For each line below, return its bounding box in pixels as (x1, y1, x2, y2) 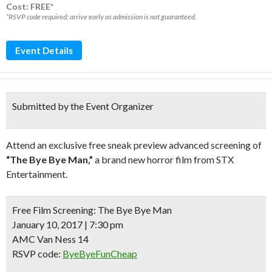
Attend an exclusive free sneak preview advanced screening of (6, 139, 262, 151)
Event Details (15, 45, 73, 56)
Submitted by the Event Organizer (12, 100, 154, 112)
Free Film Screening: (12, 204, 98, 216)
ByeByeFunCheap (63, 248, 137, 259)
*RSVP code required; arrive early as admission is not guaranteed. (6, 12, 197, 21)
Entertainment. (6, 168, 67, 180)
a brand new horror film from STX (93, 154, 234, 165)
